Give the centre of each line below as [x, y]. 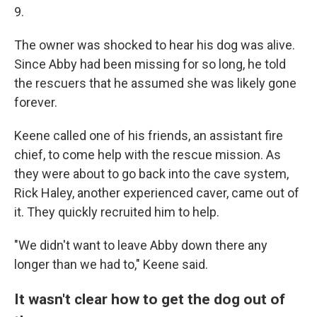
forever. [36, 102]
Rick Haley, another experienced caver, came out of [157, 193]
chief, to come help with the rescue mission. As [148, 155]
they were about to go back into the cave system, [151, 174]
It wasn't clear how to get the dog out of [150, 299]
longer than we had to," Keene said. [111, 264]
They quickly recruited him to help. [123, 212]
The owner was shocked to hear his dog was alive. [155, 45]
